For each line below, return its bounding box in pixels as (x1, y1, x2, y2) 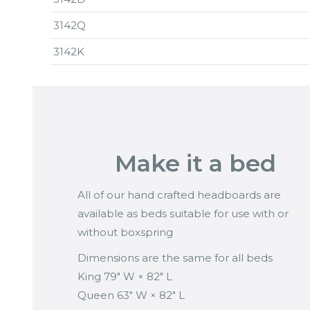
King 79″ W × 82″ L (77, 270, 172, 284)
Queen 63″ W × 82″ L (77, 289, 185, 302)
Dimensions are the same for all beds (77, 251, 273, 265)
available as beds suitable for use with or (77, 207, 289, 221)
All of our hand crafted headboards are (77, 188, 281, 202)
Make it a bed (114, 149, 276, 179)
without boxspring (77, 226, 173, 239)
